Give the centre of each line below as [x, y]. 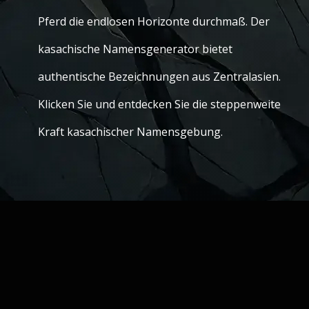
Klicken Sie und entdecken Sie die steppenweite [159, 104]
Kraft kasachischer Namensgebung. [130, 132]
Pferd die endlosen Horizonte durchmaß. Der [154, 21]
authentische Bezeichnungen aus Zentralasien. [159, 77]
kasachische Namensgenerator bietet [135, 49]
